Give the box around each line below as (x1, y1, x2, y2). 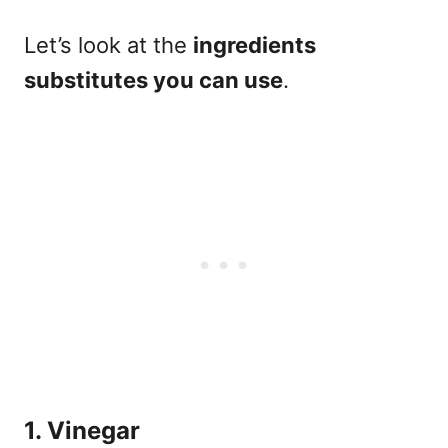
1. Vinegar (24, 415, 140, 445)
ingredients (193, 31, 316, 58)
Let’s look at (24, 31, 153, 58)
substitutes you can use (24, 66, 283, 93)
